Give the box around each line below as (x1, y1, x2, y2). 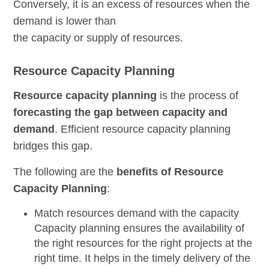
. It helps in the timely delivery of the (79, 252, 251, 265)
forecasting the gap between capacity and (13, 106, 228, 119)
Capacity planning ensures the (34, 222, 183, 235)
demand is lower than (13, 15, 116, 28)
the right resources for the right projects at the (34, 237, 253, 250)
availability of (183, 222, 245, 235)
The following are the (13, 166, 117, 178)
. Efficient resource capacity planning (55, 123, 231, 136)
